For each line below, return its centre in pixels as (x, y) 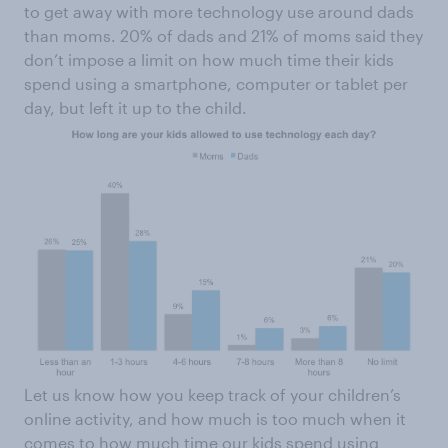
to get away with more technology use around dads (219, 12)
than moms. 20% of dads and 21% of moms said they (223, 36)
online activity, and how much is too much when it (215, 418)
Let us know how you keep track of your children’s (212, 394)
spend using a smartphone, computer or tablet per (216, 84)
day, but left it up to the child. (135, 108)
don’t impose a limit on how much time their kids (209, 60)
